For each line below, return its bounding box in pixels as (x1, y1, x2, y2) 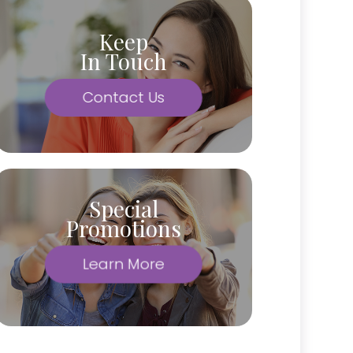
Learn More (83, 253, 165, 275)
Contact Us (83, 87, 165, 108)
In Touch (80, 46, 168, 76)
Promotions (66, 213, 182, 243)
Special (89, 193, 159, 223)
